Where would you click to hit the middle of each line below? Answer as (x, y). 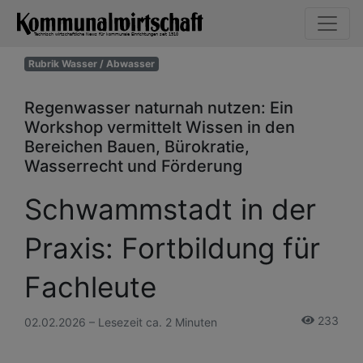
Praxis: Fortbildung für (172, 248)
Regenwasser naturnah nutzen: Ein (159, 107)
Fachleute (90, 286)
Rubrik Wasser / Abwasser (91, 63)
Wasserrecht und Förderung (133, 166)
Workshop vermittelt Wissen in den (160, 127)
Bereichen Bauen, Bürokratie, (137, 146)
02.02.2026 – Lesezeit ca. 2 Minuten (121, 322)
